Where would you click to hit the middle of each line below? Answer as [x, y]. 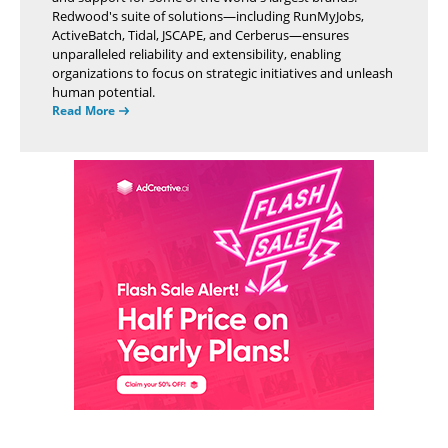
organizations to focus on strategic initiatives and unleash [222, 73]
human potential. [103, 92]
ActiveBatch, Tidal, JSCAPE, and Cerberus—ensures [200, 35]
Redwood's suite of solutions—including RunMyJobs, [208, 16]
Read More [83, 110]
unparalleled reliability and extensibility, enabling [196, 54]
